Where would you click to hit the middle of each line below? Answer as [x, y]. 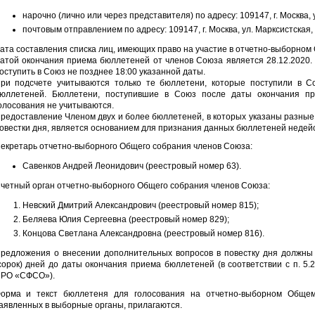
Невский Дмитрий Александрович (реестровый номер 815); [140, 205]
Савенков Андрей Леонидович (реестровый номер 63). [131, 166]
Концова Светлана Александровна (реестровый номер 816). [143, 233]
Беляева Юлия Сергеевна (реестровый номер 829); [126, 219]
